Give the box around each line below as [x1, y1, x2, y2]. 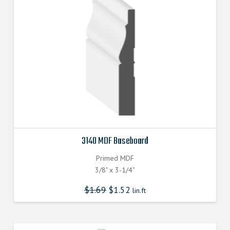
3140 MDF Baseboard [81, 133, 148, 149]
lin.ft [130, 186, 146, 196]
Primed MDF [95, 153, 134, 163]
